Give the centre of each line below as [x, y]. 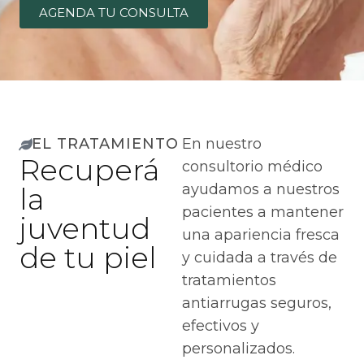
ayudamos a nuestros [261, 189]
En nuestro [222, 144]
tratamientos [229, 280]
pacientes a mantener [263, 212]
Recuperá [90, 170]
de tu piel [88, 258]
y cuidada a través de [260, 258]
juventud [85, 228]
